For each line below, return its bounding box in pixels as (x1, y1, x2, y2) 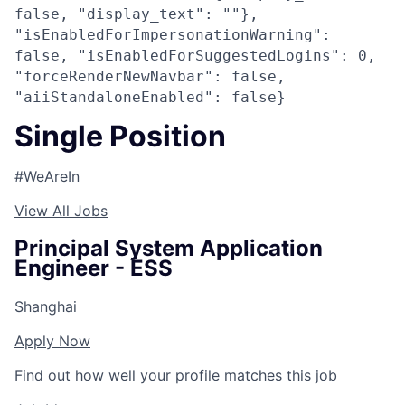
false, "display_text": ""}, (14, 5, 259, 23)
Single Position (14, 118, 226, 155)
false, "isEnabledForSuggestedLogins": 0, (14, 47, 376, 64)
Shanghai (14, 297, 77, 316)
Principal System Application (14, 234, 323, 261)
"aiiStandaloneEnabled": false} (14, 89, 286, 106)
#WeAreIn (14, 166, 80, 185)
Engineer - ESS (14, 254, 173, 281)
